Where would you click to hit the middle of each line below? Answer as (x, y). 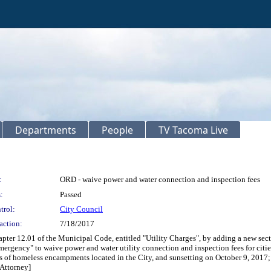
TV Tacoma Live (193, 130)
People (117, 130)
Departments (46, 130)
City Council (81, 209)
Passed (71, 194)
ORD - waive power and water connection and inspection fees (160, 179)
